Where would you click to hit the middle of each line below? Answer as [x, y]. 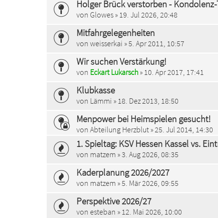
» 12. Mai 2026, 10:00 [149, 212]
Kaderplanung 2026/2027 [123, 173]
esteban [103, 212]
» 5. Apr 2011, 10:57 [154, 43]
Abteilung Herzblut [119, 129]
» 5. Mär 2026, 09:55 [147, 183]
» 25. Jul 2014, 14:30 [181, 129]
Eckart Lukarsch [114, 72]
